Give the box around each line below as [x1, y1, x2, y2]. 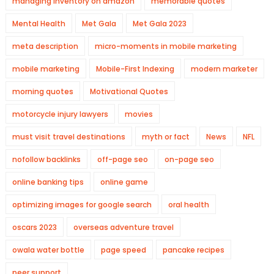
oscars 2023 [12, 222, 57, 232]
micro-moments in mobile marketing [94, 41, 237, 51]
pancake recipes [162, 245, 224, 255]
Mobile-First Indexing [95, 64, 174, 74]
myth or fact [141, 131, 190, 142]
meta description [12, 41, 78, 51]
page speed [100, 245, 146, 255]
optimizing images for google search [12, 199, 152, 210]
